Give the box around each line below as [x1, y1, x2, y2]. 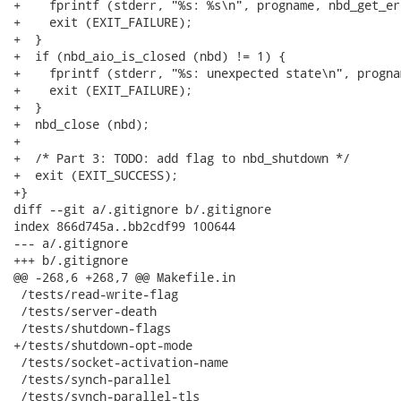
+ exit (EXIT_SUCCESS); [13, 166, 178, 183]
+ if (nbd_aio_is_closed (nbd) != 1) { [13, 47, 286, 64]
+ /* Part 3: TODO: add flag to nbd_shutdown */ [13, 149, 350, 166]
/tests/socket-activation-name [13, 354, 228, 371]
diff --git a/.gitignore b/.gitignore [13, 200, 271, 218]
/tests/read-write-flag [13, 286, 178, 303]
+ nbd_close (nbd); [13, 115, 149, 132]
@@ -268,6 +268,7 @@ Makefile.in [13, 269, 235, 286]
